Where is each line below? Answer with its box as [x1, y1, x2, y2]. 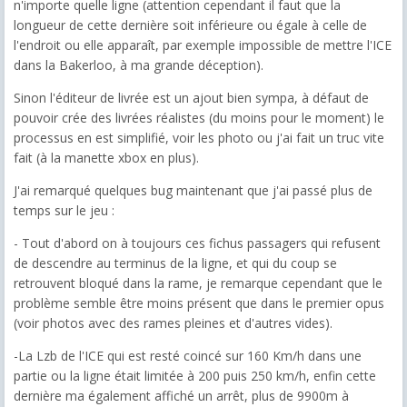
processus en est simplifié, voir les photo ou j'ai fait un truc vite [14, 128, 384, 146]
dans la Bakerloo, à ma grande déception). [14, 55, 263, 74]
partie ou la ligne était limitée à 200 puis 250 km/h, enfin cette [14, 366, 376, 384]
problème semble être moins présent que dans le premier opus [14, 293, 384, 312]
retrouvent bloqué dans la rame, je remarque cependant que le [14, 273, 382, 292]
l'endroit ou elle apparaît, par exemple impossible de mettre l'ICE [14, 35, 392, 54]
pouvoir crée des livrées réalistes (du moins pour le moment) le [14, 108, 384, 126]
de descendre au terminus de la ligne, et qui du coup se [14, 253, 337, 272]
